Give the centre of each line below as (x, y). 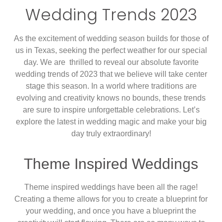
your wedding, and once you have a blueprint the (111, 211)
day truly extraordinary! (111, 133)
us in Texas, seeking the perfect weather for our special (111, 50)
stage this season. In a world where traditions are (111, 86)
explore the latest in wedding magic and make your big (111, 121)
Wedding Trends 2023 (111, 14)
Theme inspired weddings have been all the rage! (111, 187)
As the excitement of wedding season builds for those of (111, 38)
